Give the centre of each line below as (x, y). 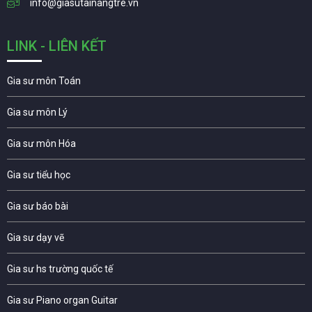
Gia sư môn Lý (37, 112)
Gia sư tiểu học (39, 174)
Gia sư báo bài (38, 206)
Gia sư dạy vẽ (36, 237)
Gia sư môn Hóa (41, 143)
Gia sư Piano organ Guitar (62, 300)
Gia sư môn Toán (44, 80)
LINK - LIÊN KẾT (57, 46)
